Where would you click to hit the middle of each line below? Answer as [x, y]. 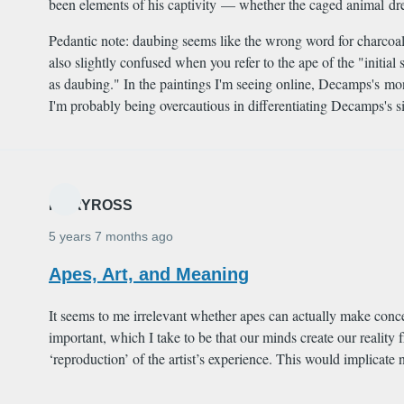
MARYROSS [91, 206]
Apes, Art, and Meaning [149, 275]
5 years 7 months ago [111, 237]
